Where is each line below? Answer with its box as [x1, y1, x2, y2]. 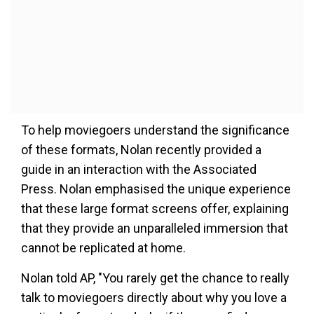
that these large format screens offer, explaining [21, 201, 289, 216]
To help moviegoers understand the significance [21, 123, 289, 137]
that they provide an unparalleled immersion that [21, 221, 288, 235]
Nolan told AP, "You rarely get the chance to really [21, 271, 289, 285]
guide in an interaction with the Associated [21, 162, 257, 177]
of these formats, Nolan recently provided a [21, 142, 261, 157]
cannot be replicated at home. [21, 240, 186, 255]
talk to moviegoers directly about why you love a [21, 290, 287, 305]
